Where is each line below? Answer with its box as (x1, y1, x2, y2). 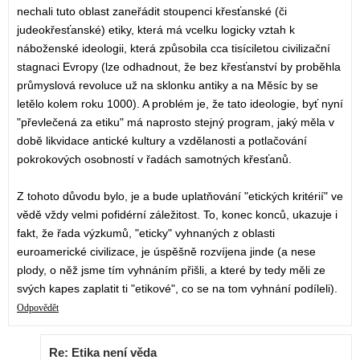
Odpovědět (17, 302, 59, 314)
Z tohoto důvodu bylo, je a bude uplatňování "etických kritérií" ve (17, 190, 343, 203)
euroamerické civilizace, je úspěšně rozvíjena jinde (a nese (17, 245, 316, 259)
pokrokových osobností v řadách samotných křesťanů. (17, 153, 292, 166)
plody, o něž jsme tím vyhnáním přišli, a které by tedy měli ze (17, 264, 325, 277)
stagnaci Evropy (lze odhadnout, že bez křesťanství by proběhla (17, 60, 341, 74)
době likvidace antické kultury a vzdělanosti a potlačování (17, 134, 307, 148)
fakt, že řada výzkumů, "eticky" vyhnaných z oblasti (17, 227, 275, 240)
